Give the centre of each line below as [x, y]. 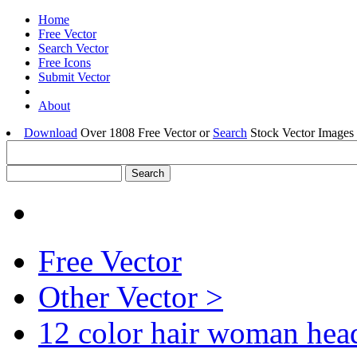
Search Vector [73, 48]
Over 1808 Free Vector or [145, 133]
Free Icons [65, 63]
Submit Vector [74, 77]
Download [51, 133]
